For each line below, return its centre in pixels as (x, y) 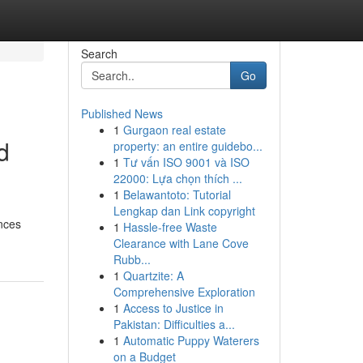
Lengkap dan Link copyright (184, 211)
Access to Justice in (173, 308)
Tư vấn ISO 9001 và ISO (186, 162)
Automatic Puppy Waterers (191, 340)
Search (99, 53)
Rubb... (132, 259)
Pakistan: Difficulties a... (174, 324)
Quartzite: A (153, 275)
